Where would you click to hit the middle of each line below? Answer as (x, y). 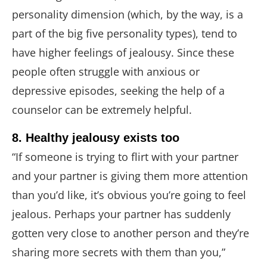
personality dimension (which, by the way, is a (128, 15)
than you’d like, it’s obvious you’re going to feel (129, 195)
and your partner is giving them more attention (130, 176)
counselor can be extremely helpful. (103, 110)
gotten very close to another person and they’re (131, 233)
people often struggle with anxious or (106, 72)
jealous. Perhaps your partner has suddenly (121, 214)
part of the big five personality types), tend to (125, 34)
